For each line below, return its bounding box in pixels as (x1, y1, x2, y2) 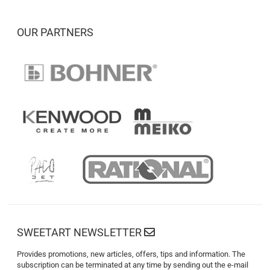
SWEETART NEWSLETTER (17, 225, 145, 239)
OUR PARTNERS (17, 25, 94, 39)
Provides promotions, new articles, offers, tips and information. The (17, 249, 246, 259)
